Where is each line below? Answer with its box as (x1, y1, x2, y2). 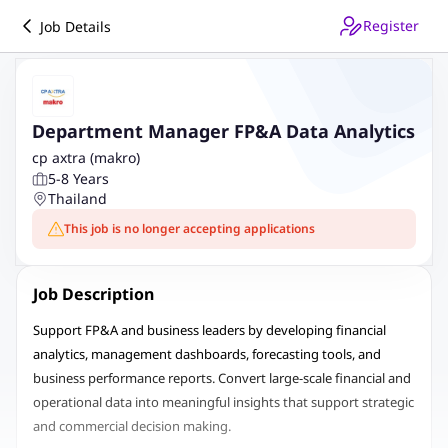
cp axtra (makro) (32, 148, 140, 167)
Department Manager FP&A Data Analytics (32, 119, 415, 143)
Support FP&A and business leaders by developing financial (33, 321, 386, 339)
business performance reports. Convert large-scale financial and (33, 369, 411, 387)
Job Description (33, 283, 154, 305)
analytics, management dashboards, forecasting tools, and (33, 345, 381, 363)
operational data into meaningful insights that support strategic (33, 393, 414, 411)
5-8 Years (48, 169, 109, 188)
